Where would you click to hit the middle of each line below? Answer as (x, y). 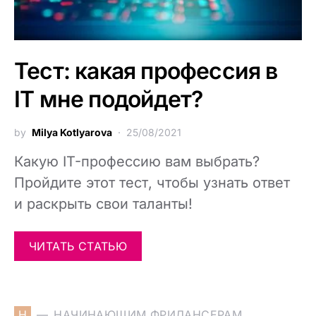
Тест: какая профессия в (146, 71)
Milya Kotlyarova (72, 132)
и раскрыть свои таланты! (103, 204)
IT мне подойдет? (109, 99)
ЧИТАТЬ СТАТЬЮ (78, 246)
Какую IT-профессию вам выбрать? (137, 162)
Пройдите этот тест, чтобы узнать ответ (152, 183)
